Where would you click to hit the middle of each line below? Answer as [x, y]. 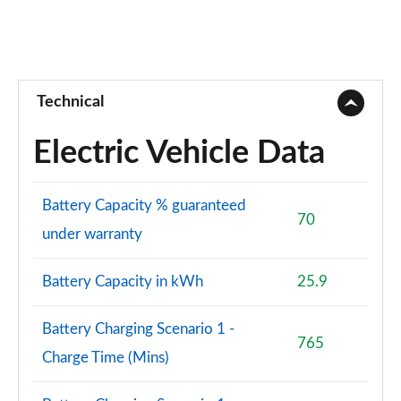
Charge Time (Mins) [106, 358]
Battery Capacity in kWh [123, 282]
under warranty [92, 234]
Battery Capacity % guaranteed [144, 205]
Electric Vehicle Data [179, 153]
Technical [70, 102]
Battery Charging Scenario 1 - [138, 329]
